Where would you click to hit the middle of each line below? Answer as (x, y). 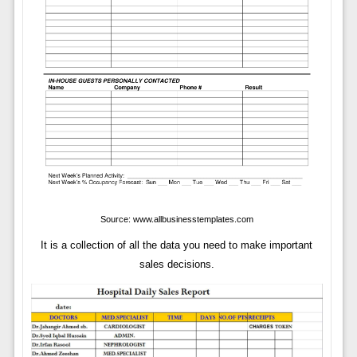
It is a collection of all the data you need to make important (177, 245)
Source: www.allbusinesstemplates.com (177, 220)
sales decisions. (177, 265)
